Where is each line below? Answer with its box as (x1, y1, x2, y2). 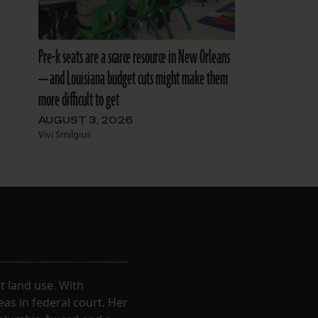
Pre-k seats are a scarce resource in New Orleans (38, 44, 230, 70)
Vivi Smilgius (38, 127, 91, 141)
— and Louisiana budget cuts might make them (38, 65, 228, 92)
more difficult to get (38, 87, 119, 113)
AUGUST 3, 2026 (38, 114, 133, 126)
